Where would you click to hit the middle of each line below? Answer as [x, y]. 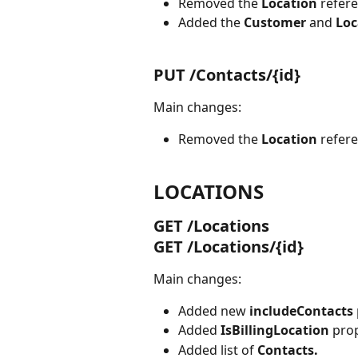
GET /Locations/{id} [229, 246]
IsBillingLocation [276, 330]
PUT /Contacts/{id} [227, 74]
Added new [214, 310]
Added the [211, 23]
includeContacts [301, 310]
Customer [276, 23]
